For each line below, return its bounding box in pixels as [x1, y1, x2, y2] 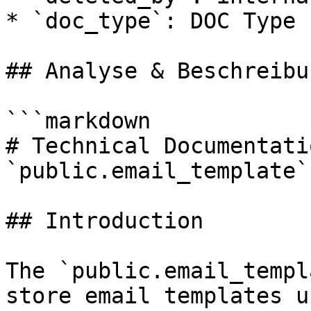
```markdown [6, 108, 151, 133]
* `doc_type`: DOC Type [6, 8, 296, 33]
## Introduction [6, 208, 203, 233]
